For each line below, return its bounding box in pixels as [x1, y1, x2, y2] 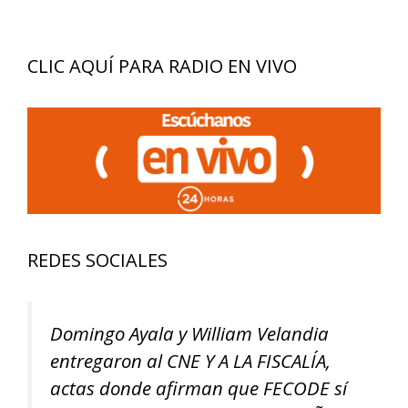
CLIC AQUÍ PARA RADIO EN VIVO [27, 54, 297, 79]
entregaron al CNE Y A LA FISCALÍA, [50, 347, 331, 373]
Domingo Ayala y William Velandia [50, 320, 329, 346]
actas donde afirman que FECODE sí [50, 374, 347, 401]
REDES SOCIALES [27, 247, 168, 272]
